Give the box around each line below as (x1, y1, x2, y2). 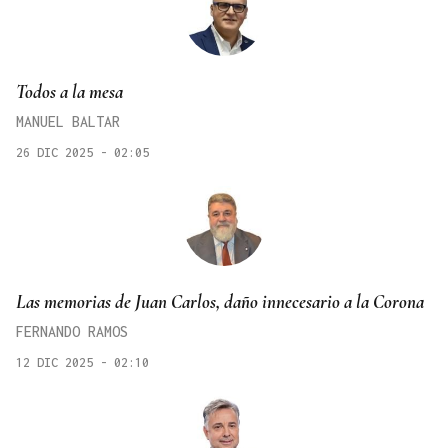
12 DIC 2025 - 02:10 (16, 354, 149, 370)
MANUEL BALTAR (16, 113, 120, 131)
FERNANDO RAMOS (16, 322, 128, 340)
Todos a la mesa (16, 80, 123, 104)
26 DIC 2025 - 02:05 (16, 145, 149, 161)
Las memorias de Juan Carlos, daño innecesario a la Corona (16, 289, 424, 313)
